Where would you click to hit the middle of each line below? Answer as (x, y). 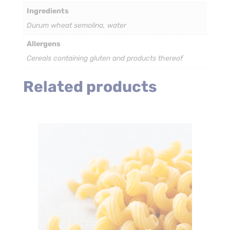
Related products (90, 87)
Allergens (43, 44)
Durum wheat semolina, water (76, 25)
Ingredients (47, 11)
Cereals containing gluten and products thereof (104, 58)
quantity (37, 14)
